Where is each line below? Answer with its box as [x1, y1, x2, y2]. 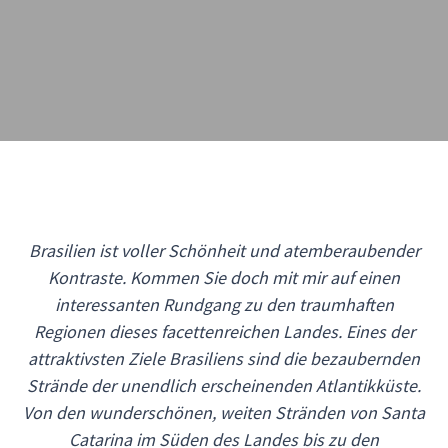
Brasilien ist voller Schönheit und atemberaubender [28, 239, 420, 262]
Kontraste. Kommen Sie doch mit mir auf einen [48, 266, 400, 289]
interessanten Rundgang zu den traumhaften [54, 293, 394, 316]
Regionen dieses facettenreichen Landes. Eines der [33, 320, 415, 343]
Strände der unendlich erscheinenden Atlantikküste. [27, 374, 421, 397]
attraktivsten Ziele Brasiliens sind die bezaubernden [28, 347, 420, 370]
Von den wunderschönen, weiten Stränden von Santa [23, 401, 425, 424]
